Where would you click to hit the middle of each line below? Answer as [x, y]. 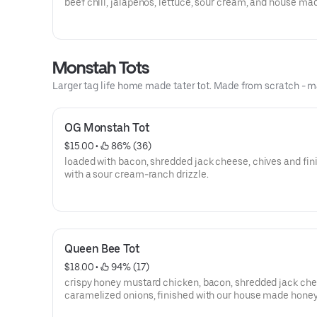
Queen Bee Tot [102, 249]
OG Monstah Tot [107, 128]
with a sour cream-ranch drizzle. [137, 174]
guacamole [90, 15]
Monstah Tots [101, 68]
